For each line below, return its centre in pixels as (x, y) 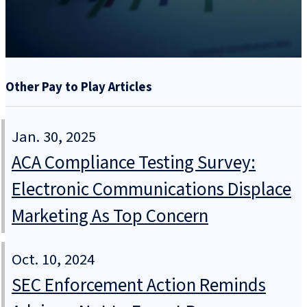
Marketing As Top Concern (110, 217)
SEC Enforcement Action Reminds (139, 286)
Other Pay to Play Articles (79, 87)
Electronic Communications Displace (151, 190)
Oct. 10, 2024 (53, 260)
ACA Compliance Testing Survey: (134, 163)
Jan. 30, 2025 (54, 137)
